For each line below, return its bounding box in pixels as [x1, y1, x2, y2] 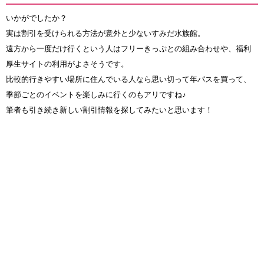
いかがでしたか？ [6, 14, 67, 23]
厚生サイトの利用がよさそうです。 [6, 60, 128, 69]
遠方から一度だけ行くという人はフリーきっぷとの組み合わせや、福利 [6, 44, 251, 54]
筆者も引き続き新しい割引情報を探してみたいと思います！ [6, 105, 213, 115]
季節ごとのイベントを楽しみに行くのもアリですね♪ [6, 90, 186, 100]
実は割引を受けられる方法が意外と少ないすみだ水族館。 [6, 29, 205, 38]
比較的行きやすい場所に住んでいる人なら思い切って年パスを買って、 [6, 75, 251, 84]
